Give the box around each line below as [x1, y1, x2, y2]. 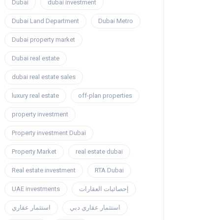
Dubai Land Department [12, 17, 79, 25]
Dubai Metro [98, 17, 133, 25]
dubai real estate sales [12, 73, 76, 81]
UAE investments [12, 185, 60, 193]
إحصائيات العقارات [79, 185, 129, 193]
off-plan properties [78, 92, 132, 100]
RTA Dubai [95, 166, 124, 174]
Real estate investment [12, 166, 76, 174]
